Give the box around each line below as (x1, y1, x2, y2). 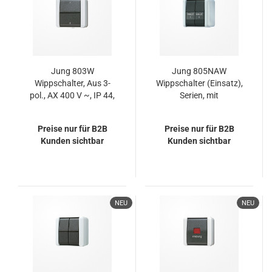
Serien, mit (180, 90, 219, 100)
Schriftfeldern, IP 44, (161, 103, 237, 112)
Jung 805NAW (172, 66, 226, 76)
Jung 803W (50, 66, 94, 76)
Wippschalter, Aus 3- (34, 78, 110, 88)
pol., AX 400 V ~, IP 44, (30, 90, 115, 100)
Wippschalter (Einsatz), (155, 78, 243, 88)
